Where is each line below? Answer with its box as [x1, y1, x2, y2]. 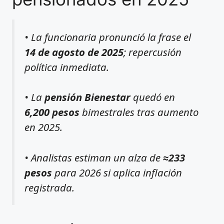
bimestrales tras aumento [79, 105, 198, 119]
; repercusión [123, 44, 181, 59]
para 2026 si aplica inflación [52, 165, 182, 179]
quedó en [130, 90, 175, 104]
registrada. [24, 180, 74, 194]
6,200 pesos [24, 105, 79, 119]
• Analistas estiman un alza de [24, 150, 163, 164]
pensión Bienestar [44, 90, 130, 104]
